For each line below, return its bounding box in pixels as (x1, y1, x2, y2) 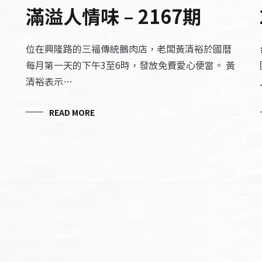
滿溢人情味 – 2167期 (25, 2, 201, 29)
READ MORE (49, 106, 95, 118)
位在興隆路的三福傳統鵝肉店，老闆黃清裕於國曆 (25, 42, 232, 56)
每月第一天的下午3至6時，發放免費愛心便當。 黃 (25, 58, 235, 72)
